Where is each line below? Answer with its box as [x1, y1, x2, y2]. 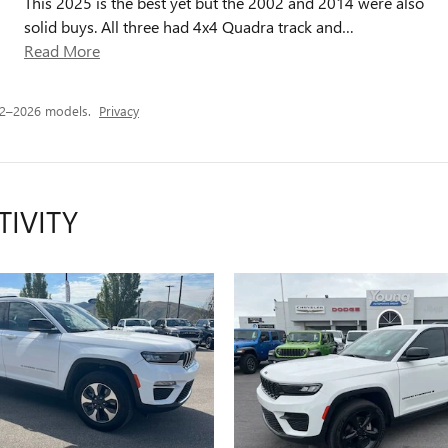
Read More [34, 40, 100, 61]
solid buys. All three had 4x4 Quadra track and [24, 16, 342, 37]
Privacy [99, 102, 139, 119]
